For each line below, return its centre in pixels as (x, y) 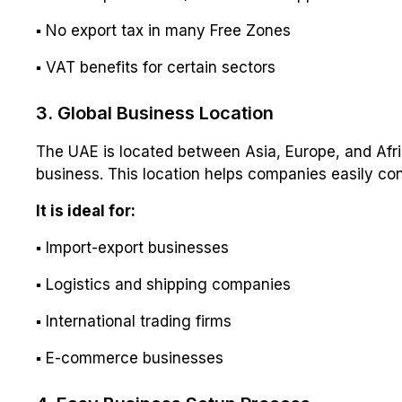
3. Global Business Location (155, 114)
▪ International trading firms (134, 322)
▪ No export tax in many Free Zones (163, 31)
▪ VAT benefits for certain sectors (156, 68)
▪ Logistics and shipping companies (163, 285)
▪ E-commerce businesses (130, 358)
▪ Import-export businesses (132, 248)
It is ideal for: (86, 211)
